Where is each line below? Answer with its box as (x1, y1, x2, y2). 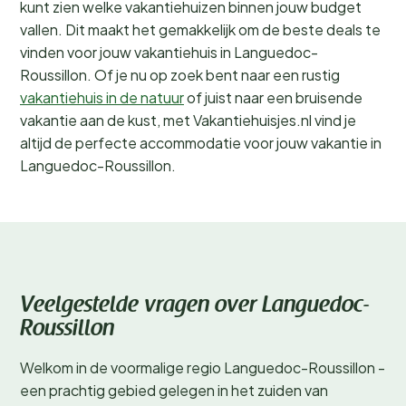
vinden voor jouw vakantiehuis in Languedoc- (20, 43, 318, 62)
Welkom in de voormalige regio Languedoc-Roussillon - (20, 358, 385, 377)
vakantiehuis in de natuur (20, 88, 184, 107)
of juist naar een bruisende (184, 88, 362, 107)
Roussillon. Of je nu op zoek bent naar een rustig (20, 65, 340, 84)
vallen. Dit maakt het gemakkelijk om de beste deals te (20, 20, 381, 39)
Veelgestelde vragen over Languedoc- (20, 295, 370, 317)
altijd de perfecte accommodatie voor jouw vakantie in (20, 133, 382, 152)
